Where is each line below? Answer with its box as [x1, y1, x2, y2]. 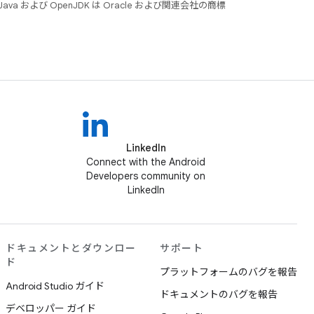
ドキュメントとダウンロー [6, 242, 136, 255]
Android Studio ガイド [6, 280, 104, 293]
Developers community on [86, 170, 205, 183]
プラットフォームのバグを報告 [160, 266, 297, 279]
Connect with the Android [86, 156, 205, 169]
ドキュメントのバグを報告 [160, 288, 278, 301]
